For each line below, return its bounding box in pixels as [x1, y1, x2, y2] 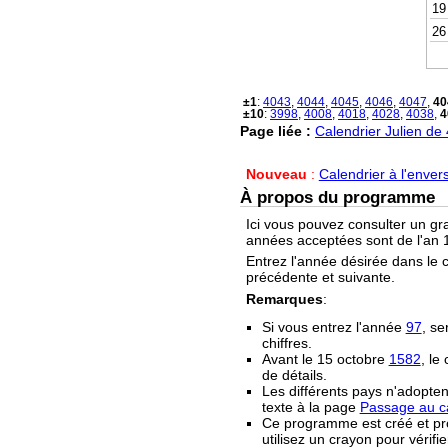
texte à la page [261, 398, 360, 415]
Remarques [245, 291, 323, 308]
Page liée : [240, 122, 311, 139]
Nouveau [245, 166, 307, 183]
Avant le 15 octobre [261, 350, 389, 367]
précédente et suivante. [245, 269, 395, 286]
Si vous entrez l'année [261, 318, 406, 335]
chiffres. [261, 334, 312, 351]
